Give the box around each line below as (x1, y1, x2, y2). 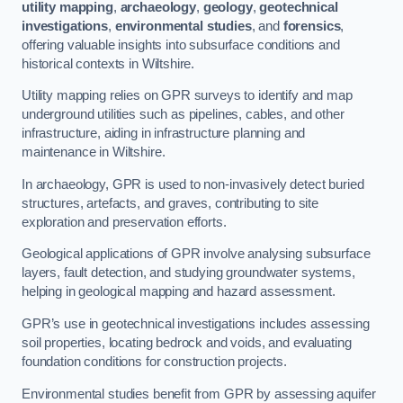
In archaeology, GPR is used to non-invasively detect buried (22, 176, 364, 192)
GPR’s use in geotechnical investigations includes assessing (22, 317, 370, 331)
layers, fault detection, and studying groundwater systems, (22, 265, 355, 281)
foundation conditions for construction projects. (22, 354, 288, 369)
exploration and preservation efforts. (22, 214, 227, 229)
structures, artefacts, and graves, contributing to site (22, 195, 319, 210)
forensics (282, 18, 341, 33)
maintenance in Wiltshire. (22, 145, 166, 160)
